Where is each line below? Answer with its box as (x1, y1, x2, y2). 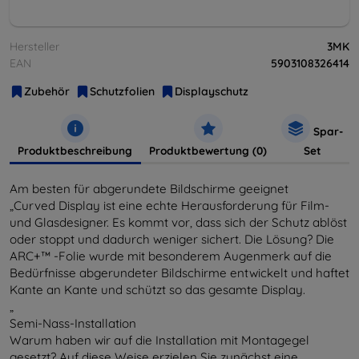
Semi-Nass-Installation (10, 315, 136, 331)
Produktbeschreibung (18, 143, 133, 157)
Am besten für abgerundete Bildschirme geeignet (10, 180, 288, 196)
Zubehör (24, 83, 70, 99)
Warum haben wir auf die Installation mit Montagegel (10, 332, 309, 348)
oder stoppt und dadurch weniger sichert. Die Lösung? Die (10, 231, 334, 247)
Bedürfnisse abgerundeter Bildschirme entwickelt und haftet (10, 264, 349, 280)
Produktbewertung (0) (149, 143, 268, 157)
